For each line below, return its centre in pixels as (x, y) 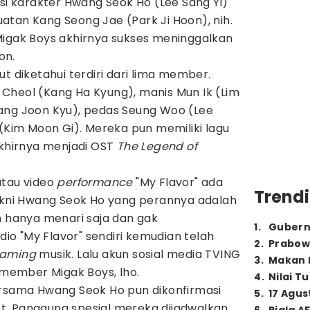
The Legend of (157, 146)
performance (95, 182)
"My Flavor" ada (178, 182)
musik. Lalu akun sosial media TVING (138, 254)
